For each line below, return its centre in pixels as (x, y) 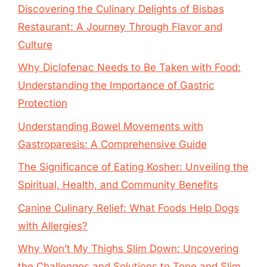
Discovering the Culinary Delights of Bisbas (121, 9)
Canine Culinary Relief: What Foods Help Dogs (128, 208)
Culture (35, 44)
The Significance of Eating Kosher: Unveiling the (133, 167)
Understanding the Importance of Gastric (116, 85)
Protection (43, 103)
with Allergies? (53, 226)
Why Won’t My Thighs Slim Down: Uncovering (128, 249)
